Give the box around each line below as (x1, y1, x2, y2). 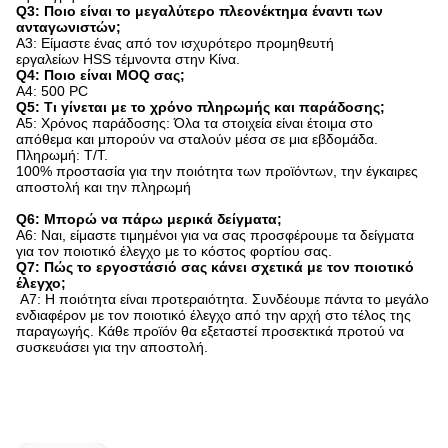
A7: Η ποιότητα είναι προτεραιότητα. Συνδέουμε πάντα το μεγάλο (20, 290, 429, 307)
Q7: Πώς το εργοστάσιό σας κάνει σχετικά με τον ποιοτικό (16, 258, 414, 275)
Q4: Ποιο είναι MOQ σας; (16, 66, 185, 83)
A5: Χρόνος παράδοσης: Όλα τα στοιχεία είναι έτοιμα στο (16, 114, 373, 131)
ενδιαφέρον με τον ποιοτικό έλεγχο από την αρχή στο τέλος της (16, 306, 411, 323)
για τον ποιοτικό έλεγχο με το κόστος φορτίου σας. (16, 242, 332, 259)
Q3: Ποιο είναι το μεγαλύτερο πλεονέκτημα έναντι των (16, 2, 383, 19)
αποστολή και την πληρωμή (16, 178, 191, 195)
